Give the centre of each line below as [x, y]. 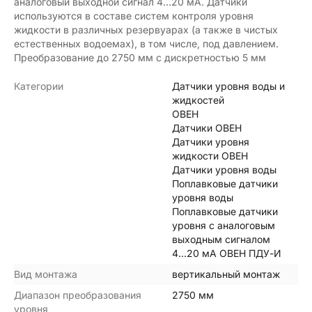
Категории [39, 86]
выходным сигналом [221, 239]
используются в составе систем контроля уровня [134, 15]
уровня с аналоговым [223, 225]
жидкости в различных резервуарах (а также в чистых [146, 29]
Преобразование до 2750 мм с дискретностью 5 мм [140, 57]
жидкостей [198, 100]
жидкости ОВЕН [210, 155]
